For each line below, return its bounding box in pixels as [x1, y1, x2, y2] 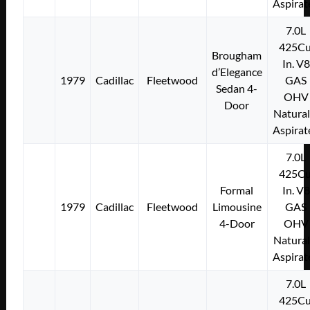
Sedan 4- [216, 81, 258, 95]
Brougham [212, 48, 262, 62]
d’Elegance [211, 64, 262, 78]
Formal [220, 183, 254, 197]
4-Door [219, 216, 255, 230]
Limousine [212, 199, 262, 213]
